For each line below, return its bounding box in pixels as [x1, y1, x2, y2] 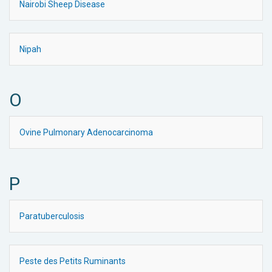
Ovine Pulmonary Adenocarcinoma [19, 127, 153, 137]
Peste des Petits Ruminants [19, 256, 126, 266]
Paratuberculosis [19, 211, 84, 221]
